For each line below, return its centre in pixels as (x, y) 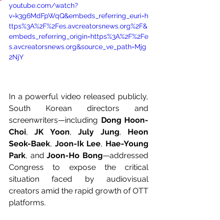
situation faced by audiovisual (79, 179)
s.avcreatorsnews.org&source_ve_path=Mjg (78, 46)
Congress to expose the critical (79, 167)
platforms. (27, 202)
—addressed (126, 155)
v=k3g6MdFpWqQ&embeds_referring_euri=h (79, 15)
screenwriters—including (55, 120)
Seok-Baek (29, 143)
